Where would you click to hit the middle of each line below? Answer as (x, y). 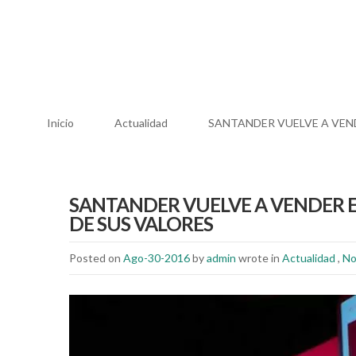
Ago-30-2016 (157, 258)
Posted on (96, 258)
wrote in (259, 258)
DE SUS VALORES (141, 224)
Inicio (60, 123)
